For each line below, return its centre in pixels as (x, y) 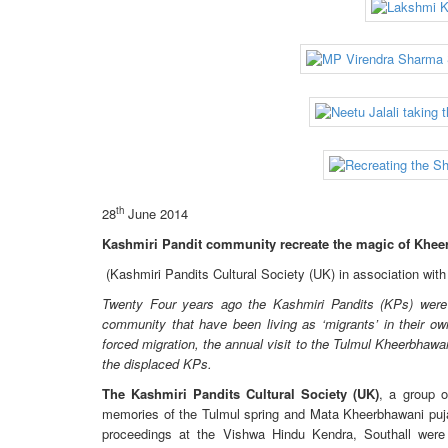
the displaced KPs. (157, 363)
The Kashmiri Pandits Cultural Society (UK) (241, 393)
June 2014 (156, 213)
